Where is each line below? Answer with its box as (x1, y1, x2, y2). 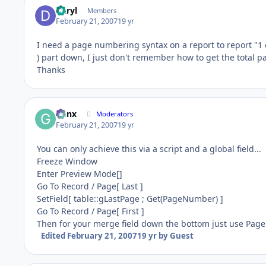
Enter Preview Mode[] (37, 167, 122, 179)
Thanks (37, 64, 65, 75)
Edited (40, 230, 67, 241)
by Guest (156, 230, 194, 241)
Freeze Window (37, 155, 97, 167)
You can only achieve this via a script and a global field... (37, 142, 261, 154)
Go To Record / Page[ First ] (37, 205, 144, 217)
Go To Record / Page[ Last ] (37, 180, 143, 192)
